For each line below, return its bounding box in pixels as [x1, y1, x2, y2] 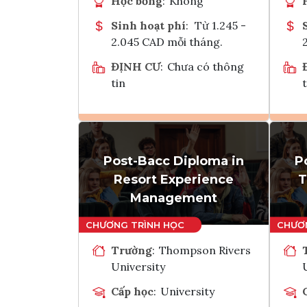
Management [130, 190, 217, 206]
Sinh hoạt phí [111, 18, 186, 32]
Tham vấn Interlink [186, 170, 234, 184]
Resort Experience [114, 171, 234, 187]
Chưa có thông [167, 59, 245, 73]
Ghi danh [177, 136, 206, 150]
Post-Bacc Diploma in [103, 153, 244, 169]
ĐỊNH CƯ [111, 59, 160, 73]
